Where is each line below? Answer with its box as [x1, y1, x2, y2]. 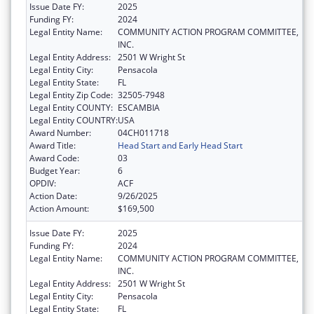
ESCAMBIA [118, 102, 160, 114]
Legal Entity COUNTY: [29, 102, 113, 114]
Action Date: [29, 190, 77, 203]
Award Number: [29, 127, 91, 139]
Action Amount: [29, 203, 89, 215]
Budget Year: [29, 165, 80, 177]
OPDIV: [29, 177, 56, 190]
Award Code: [29, 152, 79, 165]
